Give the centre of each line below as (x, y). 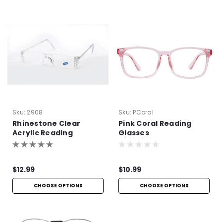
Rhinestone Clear (46, 123)
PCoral (143, 112)
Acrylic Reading (43, 133)
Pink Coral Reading (155, 123)
